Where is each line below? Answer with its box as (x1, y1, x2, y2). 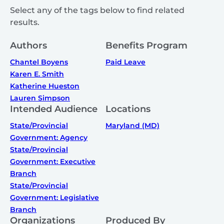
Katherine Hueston (10, 81, 79, 91)
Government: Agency (10, 133, 87, 142)
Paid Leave (105, 57, 145, 67)
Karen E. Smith (10, 69, 64, 79)
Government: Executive (10, 157, 95, 166)
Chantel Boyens (10, 57, 68, 67)
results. (10, 17, 39, 27)
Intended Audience (10, 103, 97, 115)
